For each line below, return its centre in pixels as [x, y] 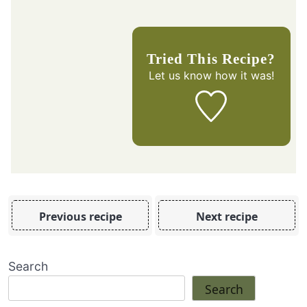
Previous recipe [80, 217]
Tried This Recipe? [216, 58]
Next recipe [226, 217]
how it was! [243, 75]
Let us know [180, 75]
